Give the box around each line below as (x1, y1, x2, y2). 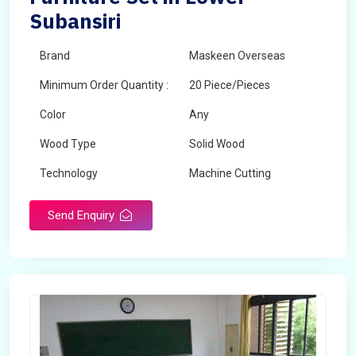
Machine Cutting (189, 167, 271, 180)
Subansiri (29, 7, 121, 34)
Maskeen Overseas (189, 49, 285, 62)
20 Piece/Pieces (189, 79, 270, 91)
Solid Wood (189, 137, 245, 150)
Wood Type (40, 137, 96, 150)
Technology (40, 167, 98, 180)
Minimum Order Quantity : (40, 79, 168, 91)
